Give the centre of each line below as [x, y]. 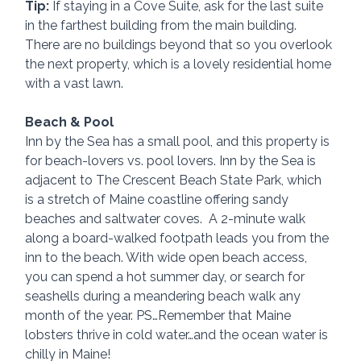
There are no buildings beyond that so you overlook [180, 44]
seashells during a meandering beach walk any [165, 296]
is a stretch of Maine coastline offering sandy [159, 199]
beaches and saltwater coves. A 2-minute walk [167, 218]
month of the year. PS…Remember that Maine [160, 315]
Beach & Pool [70, 122]
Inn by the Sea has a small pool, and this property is [179, 141]
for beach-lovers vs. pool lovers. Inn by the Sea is [172, 160]
